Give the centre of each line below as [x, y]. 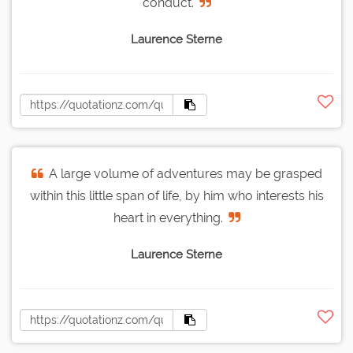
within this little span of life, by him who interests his [176, 196]
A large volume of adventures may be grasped [185, 174]
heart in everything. [168, 218]
